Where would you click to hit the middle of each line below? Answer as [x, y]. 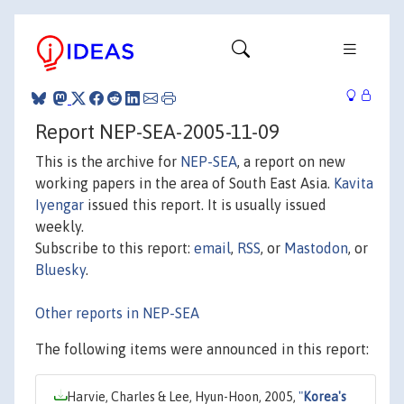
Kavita [353, 183]
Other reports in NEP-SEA [117, 312]
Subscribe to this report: [115, 248]
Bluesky [60, 269]
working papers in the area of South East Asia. [184, 183]
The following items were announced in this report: [202, 349]
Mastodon [316, 248]
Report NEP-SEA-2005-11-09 [157, 131]
